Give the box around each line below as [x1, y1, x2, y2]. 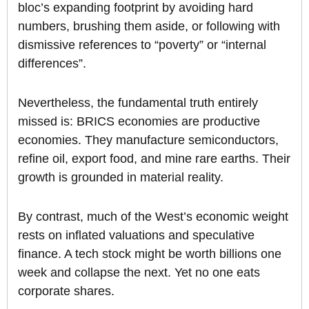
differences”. [18, 57, 86, 71]
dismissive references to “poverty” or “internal [18, 38, 266, 52]
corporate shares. [18, 284, 114, 299]
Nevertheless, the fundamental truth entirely [18, 96, 258, 110]
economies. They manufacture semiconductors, [18, 133, 279, 148]
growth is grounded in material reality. [18, 170, 223, 185]
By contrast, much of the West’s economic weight [18, 210, 288, 224]
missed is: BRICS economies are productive [18, 114, 260, 129]
